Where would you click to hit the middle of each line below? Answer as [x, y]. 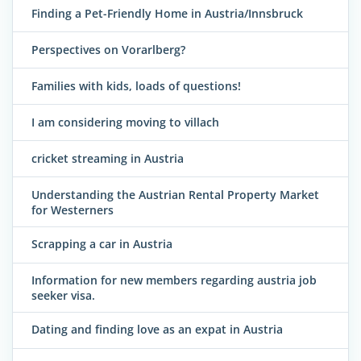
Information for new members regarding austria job [174, 280]
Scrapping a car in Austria [102, 243]
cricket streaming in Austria [108, 158]
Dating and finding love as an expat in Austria [157, 330]
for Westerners [73, 210]
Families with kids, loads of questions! [136, 85]
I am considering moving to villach [125, 122]
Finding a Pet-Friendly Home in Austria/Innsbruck [167, 13]
